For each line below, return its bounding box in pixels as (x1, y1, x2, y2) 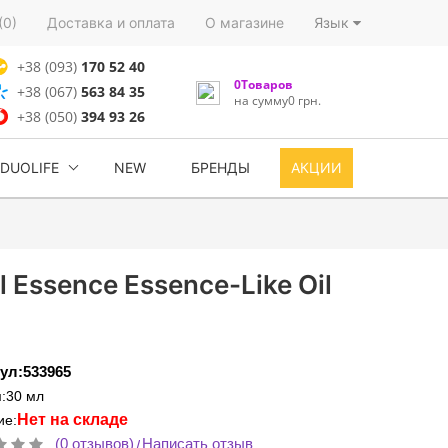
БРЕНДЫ (191, 159, 250, 176)
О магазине (205, 14, 284, 31)
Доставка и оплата (47, 14, 175, 31)
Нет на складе (17, 411, 128, 428)
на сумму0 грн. (233, 91, 321, 109)
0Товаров (233, 75, 293, 93)
